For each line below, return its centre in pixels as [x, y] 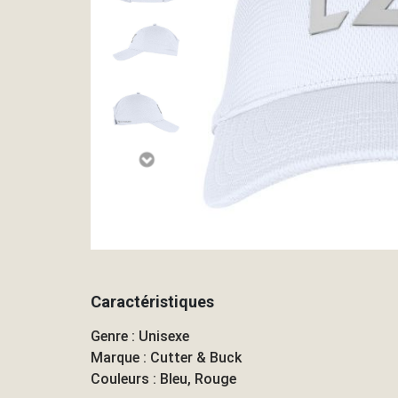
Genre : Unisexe [140, 336]
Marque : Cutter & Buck [166, 357]
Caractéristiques [152, 302]
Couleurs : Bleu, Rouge [163, 378]
